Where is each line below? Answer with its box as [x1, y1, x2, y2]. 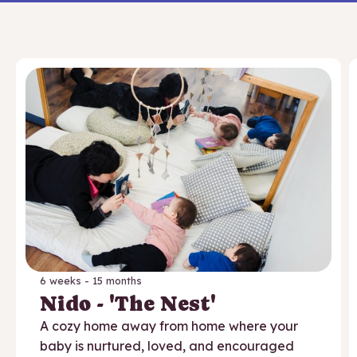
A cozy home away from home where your [40, 318, 298, 335]
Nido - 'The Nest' [40, 292, 216, 316]
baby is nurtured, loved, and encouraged [40, 338, 294, 355]
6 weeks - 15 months [40, 274, 142, 288]
